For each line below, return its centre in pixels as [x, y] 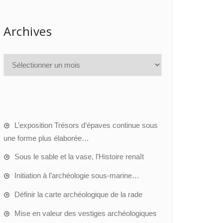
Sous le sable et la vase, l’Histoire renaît [79, 157]
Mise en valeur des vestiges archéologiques [86, 213]
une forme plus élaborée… [46, 138]
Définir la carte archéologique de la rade [78, 194]
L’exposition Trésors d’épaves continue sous [86, 125]
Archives [28, 31]
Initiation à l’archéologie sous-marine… [77, 175]
